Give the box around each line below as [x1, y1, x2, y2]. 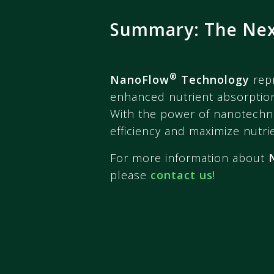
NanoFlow [110, 72, 169, 87]
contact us [150, 167, 213, 182]
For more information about [110, 150, 268, 165]
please [110, 167, 150, 182]
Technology [177, 72, 250, 87]
